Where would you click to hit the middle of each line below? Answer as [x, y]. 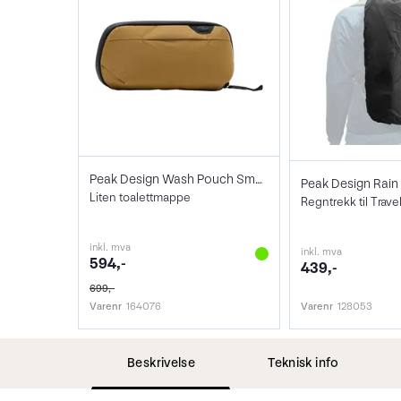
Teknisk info [303, 363]
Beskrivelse [162, 363]
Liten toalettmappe [140, 198]
